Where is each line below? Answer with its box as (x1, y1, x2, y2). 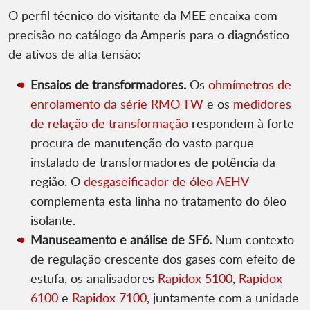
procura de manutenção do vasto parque (30, 134, 254, 152)
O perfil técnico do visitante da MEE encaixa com (8, 7, 277, 24)
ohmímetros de (208, 76, 291, 93)
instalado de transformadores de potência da (30, 154, 275, 171)
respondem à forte (188, 115, 294, 132)
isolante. (30, 212, 75, 229)
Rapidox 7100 (72, 289, 147, 307)
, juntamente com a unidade (147, 289, 299, 307)
